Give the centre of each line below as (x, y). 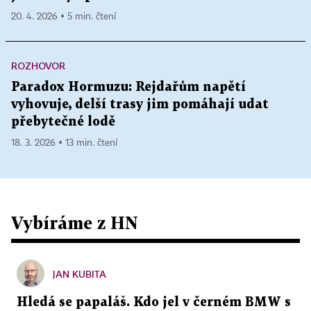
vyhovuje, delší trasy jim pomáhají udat (140, 105)
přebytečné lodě (63, 122)
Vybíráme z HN (75, 223)
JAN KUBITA (79, 274)
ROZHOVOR (38, 66)
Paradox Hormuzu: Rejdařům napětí (128, 87)
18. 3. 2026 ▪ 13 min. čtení (64, 143)
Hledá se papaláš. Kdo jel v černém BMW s (154, 303)
